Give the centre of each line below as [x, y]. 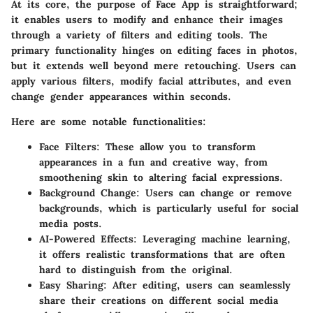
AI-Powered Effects [86, 239]
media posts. [71, 224]
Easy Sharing [71, 285]
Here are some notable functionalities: [109, 122]
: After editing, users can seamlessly [197, 285]
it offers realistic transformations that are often [162, 255]
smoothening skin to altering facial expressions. [161, 178]
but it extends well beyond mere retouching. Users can [154, 66]
